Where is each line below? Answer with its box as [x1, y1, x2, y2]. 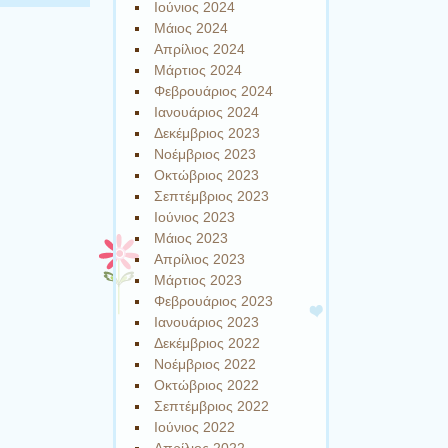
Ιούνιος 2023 [154, 209, 236, 226]
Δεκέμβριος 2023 [154, 125, 261, 142]
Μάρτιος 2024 [154, 62, 243, 79]
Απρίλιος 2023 [154, 251, 246, 268]
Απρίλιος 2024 [154, 41, 246, 58]
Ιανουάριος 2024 [154, 104, 260, 121]
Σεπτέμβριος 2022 [154, 398, 270, 415]
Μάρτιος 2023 [154, 272, 243, 289]
